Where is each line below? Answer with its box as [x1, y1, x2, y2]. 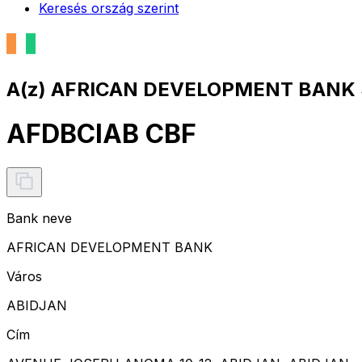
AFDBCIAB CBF [6, 118, 196, 150]
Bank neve [6, 209, 72, 226]
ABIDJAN [6, 297, 67, 314]
